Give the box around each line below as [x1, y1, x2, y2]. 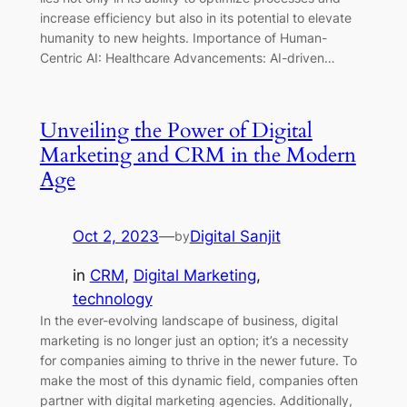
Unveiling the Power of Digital [39, 116, 313, 145]
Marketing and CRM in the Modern [39, 141, 356, 170]
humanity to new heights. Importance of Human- [39, 30, 327, 46]
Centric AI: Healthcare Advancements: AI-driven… [39, 50, 335, 66]
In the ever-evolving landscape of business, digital [39, 313, 338, 329]
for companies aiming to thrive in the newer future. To [39, 352, 357, 369]
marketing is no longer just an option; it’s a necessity [39, 333, 349, 349]
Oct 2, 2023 [72, 227, 159, 246]
